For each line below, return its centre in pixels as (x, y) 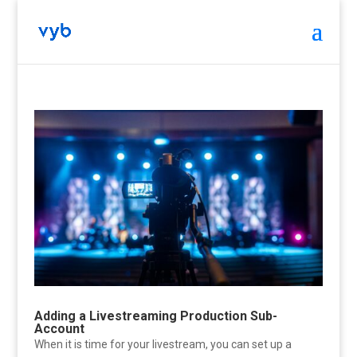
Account (59, 329)
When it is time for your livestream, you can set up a (163, 345)
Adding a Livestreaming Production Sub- (155, 316)
